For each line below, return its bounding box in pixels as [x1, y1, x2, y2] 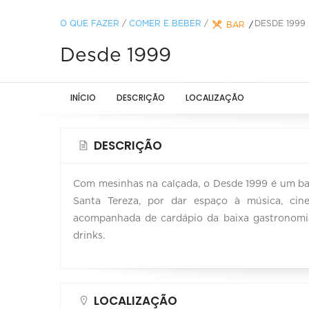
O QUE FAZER [60, 19, 119, 28]
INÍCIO [70, 91, 96, 103]
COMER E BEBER [129, 19, 201, 28]
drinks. [73, 230, 105, 241]
